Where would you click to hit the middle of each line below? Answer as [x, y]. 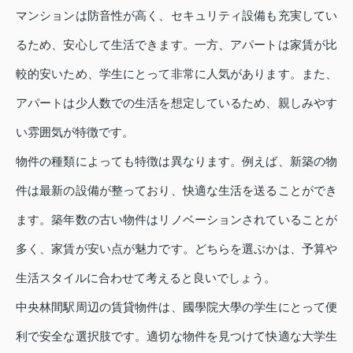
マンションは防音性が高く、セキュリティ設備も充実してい [176, 16]
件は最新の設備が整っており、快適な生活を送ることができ [176, 191]
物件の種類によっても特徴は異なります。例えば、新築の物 [176, 162]
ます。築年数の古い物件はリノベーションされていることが [176, 220]
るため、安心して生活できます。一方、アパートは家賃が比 [176, 45]
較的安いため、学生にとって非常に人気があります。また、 [176, 74]
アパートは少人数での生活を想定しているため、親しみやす [176, 103]
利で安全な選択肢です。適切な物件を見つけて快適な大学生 [176, 336]
